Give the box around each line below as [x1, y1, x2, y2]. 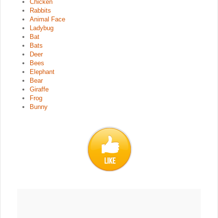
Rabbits [30, 7, 51, 14]
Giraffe [30, 86, 49, 93]
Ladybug [30, 24, 54, 32]
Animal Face [30, 16, 65, 23]
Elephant [30, 68, 54, 75]
